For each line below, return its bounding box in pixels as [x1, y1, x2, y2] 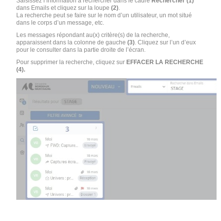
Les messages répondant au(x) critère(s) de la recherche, [16, 31, 170, 38]
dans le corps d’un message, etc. [16, 19, 106, 26]
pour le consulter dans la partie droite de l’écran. [16, 46, 146, 53]
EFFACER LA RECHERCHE [126, 58, 204, 66]
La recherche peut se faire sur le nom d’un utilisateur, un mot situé [16, 11, 192, 19]
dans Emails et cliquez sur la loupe [16, 4, 111, 11]
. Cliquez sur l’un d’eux [135, 38, 196, 46]
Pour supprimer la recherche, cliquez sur [16, 58, 127, 66]
